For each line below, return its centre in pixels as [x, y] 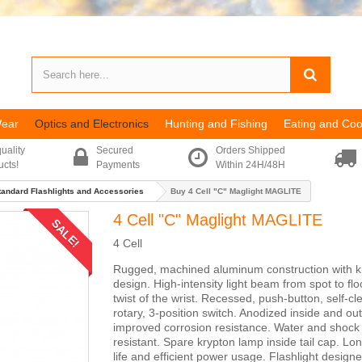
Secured [115, 150]
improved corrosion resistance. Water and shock [236, 327]
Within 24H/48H [250, 165]
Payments [118, 165]
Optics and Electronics [92, 124]
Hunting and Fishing [216, 124]
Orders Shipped [250, 150]
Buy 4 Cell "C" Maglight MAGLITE [236, 191]
